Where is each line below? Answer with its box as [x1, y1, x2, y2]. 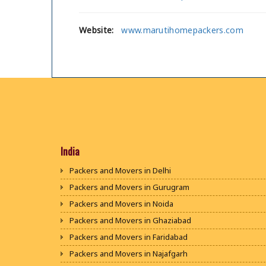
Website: [79, 24, 114, 36]
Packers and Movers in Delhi [69, 165, 171, 176]
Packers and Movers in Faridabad [69, 232, 188, 243]
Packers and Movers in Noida [69, 198, 173, 210]
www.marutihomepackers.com [121, 24, 243, 36]
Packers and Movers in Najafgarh [69, 248, 188, 259]
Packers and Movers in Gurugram [69, 182, 189, 193]
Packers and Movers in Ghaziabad [69, 215, 191, 226]
